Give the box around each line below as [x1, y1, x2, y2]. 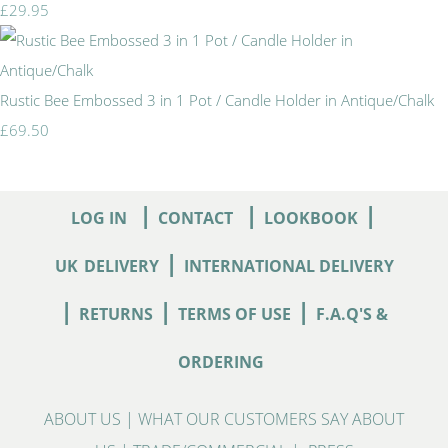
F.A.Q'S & [316, 302, 388, 325]
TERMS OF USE [178, 302, 291, 325]
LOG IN [71, 206, 127, 229]
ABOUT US [44, 407, 121, 430]
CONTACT [158, 206, 233, 229]
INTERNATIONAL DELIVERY [183, 254, 394, 277]
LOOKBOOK [264, 206, 358, 229]
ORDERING [178, 350, 264, 373]
